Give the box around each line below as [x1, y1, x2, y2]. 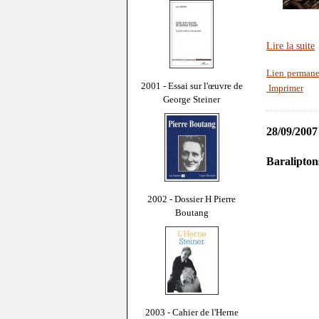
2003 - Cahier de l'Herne [145, 306, 239, 318]
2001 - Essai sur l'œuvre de [140, 80, 243, 91]
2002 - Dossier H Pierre [147, 193, 236, 204]
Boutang [174, 206, 209, 218]
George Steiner [163, 93, 220, 105]
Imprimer [266, 83, 303, 94]
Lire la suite [266, 40, 315, 52]
